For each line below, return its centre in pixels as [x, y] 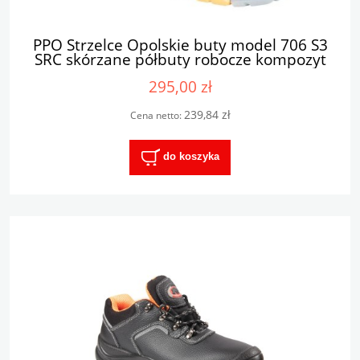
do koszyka [191, 157]
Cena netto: [157, 116]
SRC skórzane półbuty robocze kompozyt [180, 59]
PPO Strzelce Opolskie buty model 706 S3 [180, 45]
